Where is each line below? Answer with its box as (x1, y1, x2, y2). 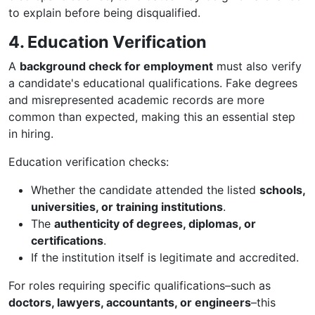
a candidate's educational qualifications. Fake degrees (8, 76, 297, 90)
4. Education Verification (8, 32, 207, 52)
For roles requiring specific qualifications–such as (8, 278, 271, 292)
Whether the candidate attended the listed (31, 183, 259, 197)
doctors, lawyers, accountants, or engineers (8, 295, 251, 309)
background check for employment (20, 59, 213, 73)
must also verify (213, 59, 302, 73)
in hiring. (8, 127, 53, 141)
